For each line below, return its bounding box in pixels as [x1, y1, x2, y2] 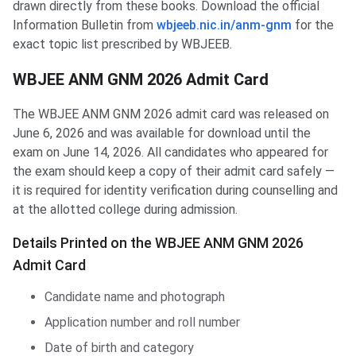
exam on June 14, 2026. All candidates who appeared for [13, 145, 328, 161]
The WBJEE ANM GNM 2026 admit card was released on [13, 106, 329, 122]
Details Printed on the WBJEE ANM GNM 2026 [13, 234, 304, 252]
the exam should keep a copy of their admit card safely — [13, 164, 335, 180]
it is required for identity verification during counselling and [13, 183, 338, 199]
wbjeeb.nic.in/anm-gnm [157, 17, 292, 33]
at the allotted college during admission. [13, 202, 238, 218]
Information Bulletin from [13, 17, 157, 33]
